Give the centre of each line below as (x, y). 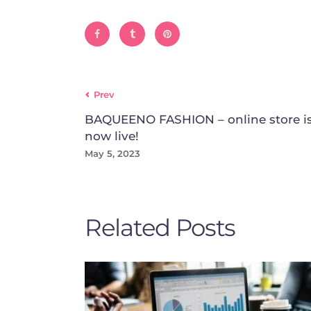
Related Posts (160, 227)
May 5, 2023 (112, 154)
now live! (112, 136)
